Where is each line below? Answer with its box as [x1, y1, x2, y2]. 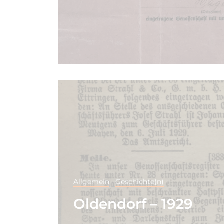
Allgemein [73, 177, 109, 186]
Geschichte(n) [115, 177, 164, 186]
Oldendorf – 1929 [73, 195, 193, 212]
